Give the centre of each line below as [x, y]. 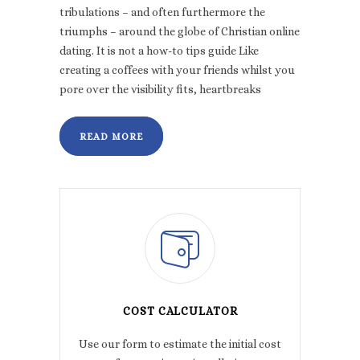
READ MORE [111, 137]
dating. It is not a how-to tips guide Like [159, 51]
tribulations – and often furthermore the [162, 12]
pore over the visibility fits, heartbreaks [160, 90]
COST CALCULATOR [180, 311]
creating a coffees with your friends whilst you [177, 70]
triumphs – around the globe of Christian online [180, 32]
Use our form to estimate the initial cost [180, 344]
